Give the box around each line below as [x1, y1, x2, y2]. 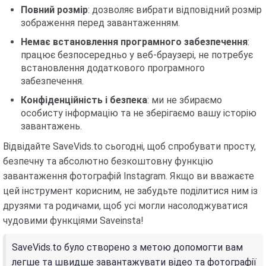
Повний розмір [21, 4, 88, 16]
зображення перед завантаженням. [21, 17, 180, 29]
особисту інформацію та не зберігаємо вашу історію [21, 107, 256, 119]
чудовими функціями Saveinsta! [3, 215, 144, 227]
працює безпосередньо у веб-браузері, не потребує [21, 49, 253, 61]
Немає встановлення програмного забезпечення [21, 36, 248, 48]
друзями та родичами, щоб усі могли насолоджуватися [3, 200, 248, 212]
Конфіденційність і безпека [21, 94, 147, 106]
